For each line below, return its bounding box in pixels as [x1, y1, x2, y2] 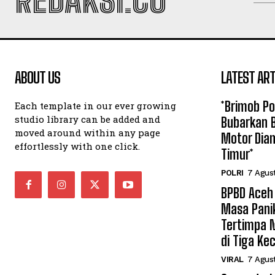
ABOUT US [15, 69, 60, 87]
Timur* [221, 146, 254, 163]
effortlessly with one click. [15, 140, 140, 152]
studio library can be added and [15, 113, 160, 125]
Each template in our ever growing [15, 99, 176, 112]
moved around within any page [15, 126, 160, 139]
